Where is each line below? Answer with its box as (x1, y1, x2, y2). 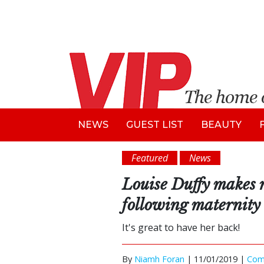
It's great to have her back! (122, 221, 240, 234)
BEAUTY (201, 119, 242, 130)
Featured (131, 151, 168, 164)
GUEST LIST (126, 119, 183, 130)
